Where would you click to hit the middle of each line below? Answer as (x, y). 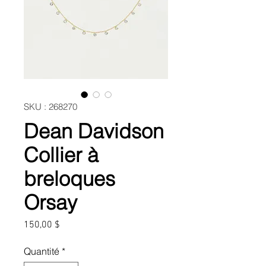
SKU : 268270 (50, 107)
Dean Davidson (94, 131)
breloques (69, 179)
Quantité (42, 251)
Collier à (61, 155)
